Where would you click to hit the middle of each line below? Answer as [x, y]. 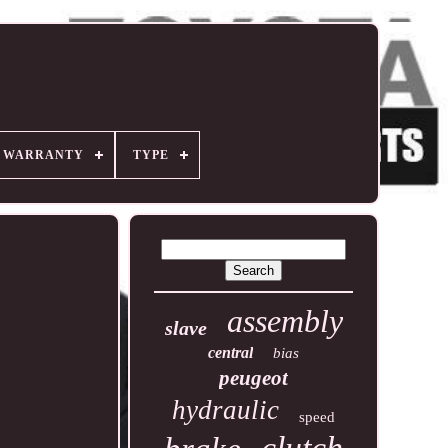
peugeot [254, 378]
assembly [284, 321]
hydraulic [226, 410]
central [231, 352]
